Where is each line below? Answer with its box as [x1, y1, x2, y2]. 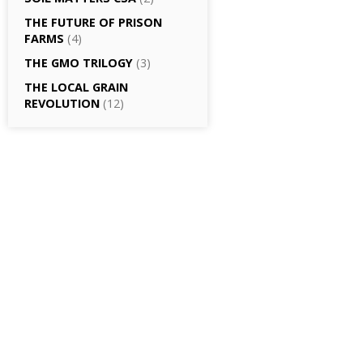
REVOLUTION [24, 96, 100, 111]
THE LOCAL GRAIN [24, 79, 128, 95]
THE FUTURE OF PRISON [24, 15, 162, 30]
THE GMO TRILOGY [24, 55, 133, 70]
